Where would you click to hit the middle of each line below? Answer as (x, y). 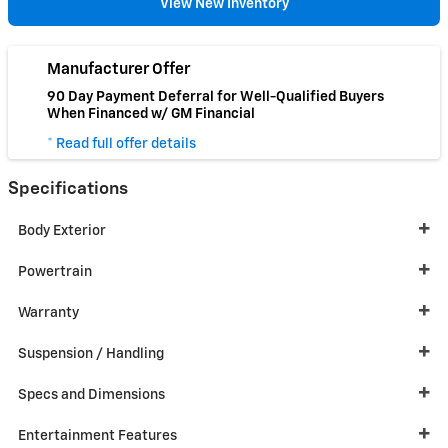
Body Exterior (62, 231)
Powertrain (55, 272)
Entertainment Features (97, 436)
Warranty (48, 313)
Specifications (68, 188)
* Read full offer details (121, 143)
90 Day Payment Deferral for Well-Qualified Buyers (215, 97)
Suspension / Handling (91, 354)
